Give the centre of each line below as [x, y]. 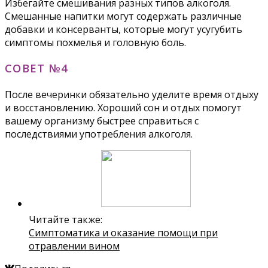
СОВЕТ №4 [37, 68]
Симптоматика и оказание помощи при [123, 233]
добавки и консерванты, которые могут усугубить [124, 29]
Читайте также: [66, 220]
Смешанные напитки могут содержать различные [123, 16]
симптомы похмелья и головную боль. [95, 42]
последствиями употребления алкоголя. [99, 134]
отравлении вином [74, 246]
